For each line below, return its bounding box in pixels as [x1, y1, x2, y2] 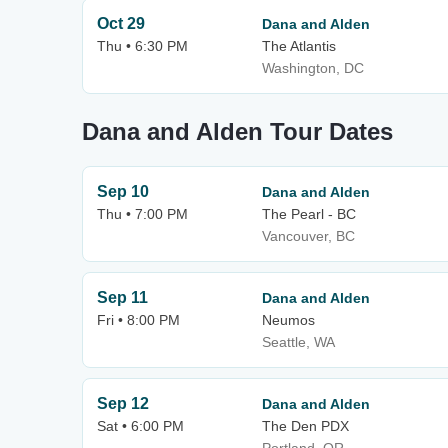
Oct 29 [97, 15, 145, 32]
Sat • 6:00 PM [97, 418, 184, 434]
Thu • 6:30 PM [97, 38, 188, 54]
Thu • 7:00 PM [97, 206, 188, 222]
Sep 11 [97, 289, 148, 306]
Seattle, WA [262, 334, 335, 350]
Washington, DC [262, 60, 364, 76]
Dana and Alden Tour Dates [82, 118, 393, 145]
